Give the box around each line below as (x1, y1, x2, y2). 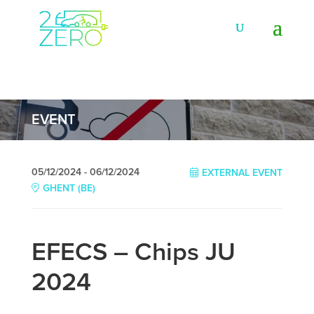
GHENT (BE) (42, 182, 95, 194)
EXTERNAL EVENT (202, 166, 283, 179)
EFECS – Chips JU (31, 236, 235, 267)
